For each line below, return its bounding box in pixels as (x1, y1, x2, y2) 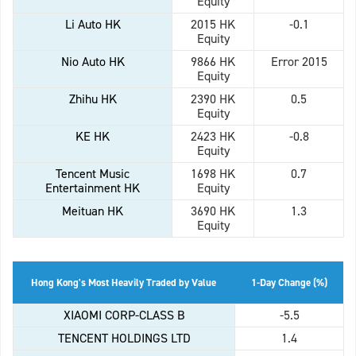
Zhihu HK (68, 91, 117, 108)
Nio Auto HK (60, 53, 125, 71)
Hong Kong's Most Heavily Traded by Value (31, 276, 216, 290)
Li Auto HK (64, 16, 121, 33)
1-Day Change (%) (250, 276, 327, 290)
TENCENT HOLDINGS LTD (57, 330, 191, 347)
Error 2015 (270, 53, 327, 71)
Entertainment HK (45, 180, 140, 197)
